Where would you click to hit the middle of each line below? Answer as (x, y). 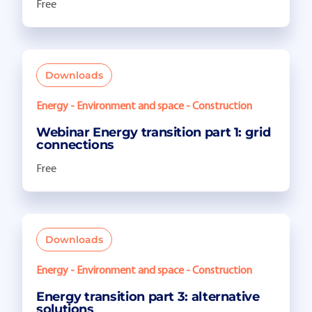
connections (76, 145)
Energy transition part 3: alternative (148, 297)
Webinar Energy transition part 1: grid (154, 133)
